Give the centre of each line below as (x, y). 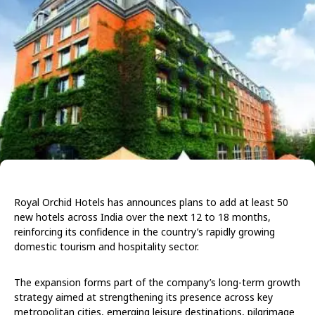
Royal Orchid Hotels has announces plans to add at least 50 (151, 202)
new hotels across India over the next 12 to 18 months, (142, 217)
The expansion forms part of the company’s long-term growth (157, 282)
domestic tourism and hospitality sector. (107, 246)
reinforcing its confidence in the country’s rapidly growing (144, 231)
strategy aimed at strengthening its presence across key (143, 297)
